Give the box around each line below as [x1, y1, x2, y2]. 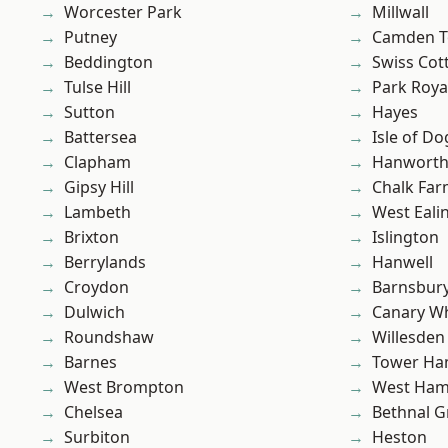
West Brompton [64, 376, 184, 399]
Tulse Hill [64, 76, 131, 99]
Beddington [64, 51, 153, 74]
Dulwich [64, 301, 125, 324]
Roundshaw [64, 326, 154, 349]
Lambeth [64, 201, 131, 224]
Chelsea [64, 401, 123, 424]
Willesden [372, 326, 445, 349]
